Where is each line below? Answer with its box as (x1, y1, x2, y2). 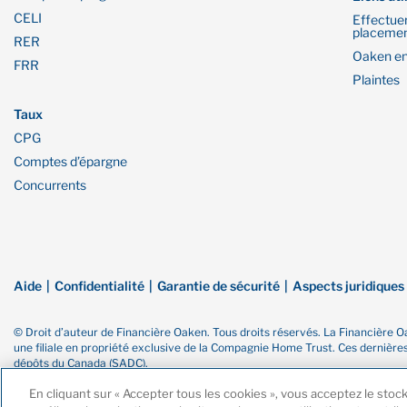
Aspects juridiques (293, 277, 404, 293)
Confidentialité (55, 277, 144, 293)
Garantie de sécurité (157, 277, 280, 293)
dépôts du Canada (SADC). (14, 355, 148, 370)
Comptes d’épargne (14, 153, 127, 169)
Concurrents (14, 176, 86, 193)
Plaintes (352, 71, 401, 87)
